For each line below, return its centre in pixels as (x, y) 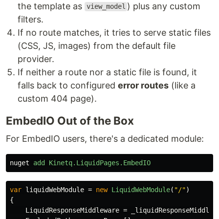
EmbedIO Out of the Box (70, 120)
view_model (106, 7)
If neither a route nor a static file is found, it (107, 72)
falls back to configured (68, 85)
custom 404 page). (57, 98)
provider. (36, 59)
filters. (31, 19)
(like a (182, 85)
